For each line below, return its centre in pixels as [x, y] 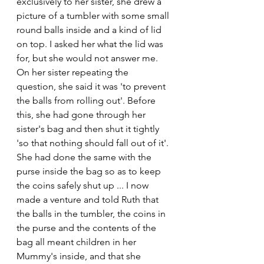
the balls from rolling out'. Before [87, 100]
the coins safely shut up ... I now [84, 185]
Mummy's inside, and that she [80, 256]
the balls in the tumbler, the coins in [92, 213]
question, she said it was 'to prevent [92, 86]
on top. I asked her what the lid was [91, 44]
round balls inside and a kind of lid [90, 29]
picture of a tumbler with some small [94, 15]
